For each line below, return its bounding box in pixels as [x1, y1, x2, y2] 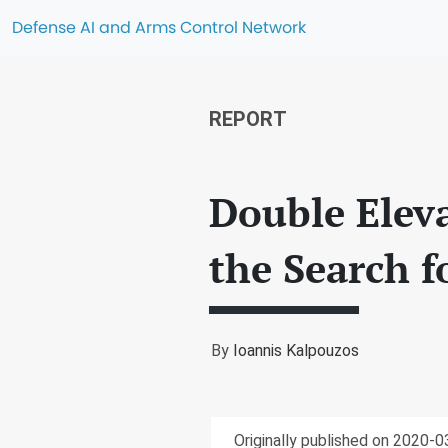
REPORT [209, 107, 287, 131]
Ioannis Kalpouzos [233, 341, 359, 360]
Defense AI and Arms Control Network [12, 16, 306, 39]
